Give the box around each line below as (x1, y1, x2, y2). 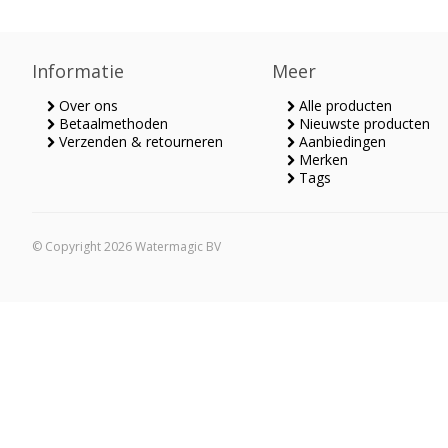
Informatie (32, 59, 124, 83)
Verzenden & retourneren (55, 132, 223, 151)
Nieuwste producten (295, 114, 430, 133)
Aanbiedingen (295, 132, 386, 151)
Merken (295, 150, 348, 169)
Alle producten (295, 96, 392, 115)
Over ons (55, 96, 118, 115)
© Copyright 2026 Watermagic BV (32, 238, 221, 255)
